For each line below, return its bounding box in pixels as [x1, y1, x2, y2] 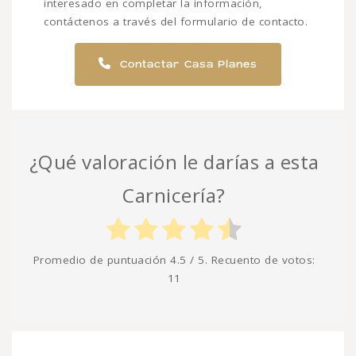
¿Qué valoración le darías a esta [29, 149, 319, 176]
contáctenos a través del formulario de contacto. [44, 14, 308, 29]
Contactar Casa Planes [115, 59, 258, 71]
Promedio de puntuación [33, 253, 170, 268]
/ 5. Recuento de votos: [186, 253, 315, 268]
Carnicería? [122, 182, 226, 209]
